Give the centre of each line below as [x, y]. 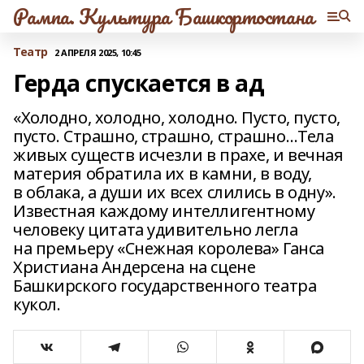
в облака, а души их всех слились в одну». [175, 192]
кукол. [37, 304]
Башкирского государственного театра [165, 286]
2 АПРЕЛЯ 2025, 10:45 [97, 52]
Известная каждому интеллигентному [164, 211]
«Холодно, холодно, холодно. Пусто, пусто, [177, 117]
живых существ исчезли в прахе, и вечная [178, 155]
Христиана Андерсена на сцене [134, 267]
